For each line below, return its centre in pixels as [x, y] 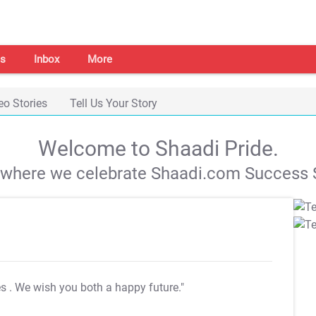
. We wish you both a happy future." [97, 287]
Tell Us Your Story [114, 103]
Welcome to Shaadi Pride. [158, 148]
